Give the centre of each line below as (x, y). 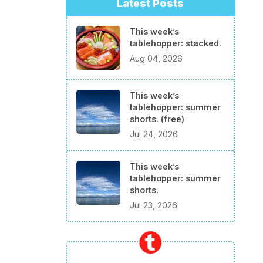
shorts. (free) (157, 119)
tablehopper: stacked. (176, 43)
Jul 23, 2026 (154, 205)
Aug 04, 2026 (156, 58)
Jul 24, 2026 (154, 134)
